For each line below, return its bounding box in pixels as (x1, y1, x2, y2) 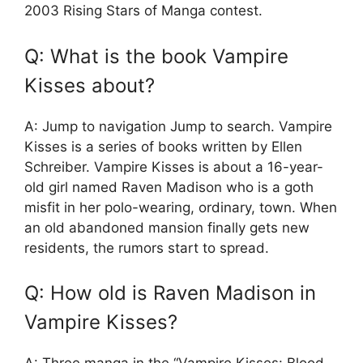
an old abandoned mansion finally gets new (24, 219, 310, 236)
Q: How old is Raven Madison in (24, 281, 316, 305)
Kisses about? (24, 73, 155, 97)
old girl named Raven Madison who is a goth (24, 178, 314, 195)
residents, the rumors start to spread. (24, 239, 269, 256)
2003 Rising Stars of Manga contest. (24, 2, 263, 19)
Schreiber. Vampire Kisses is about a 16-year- (24, 158, 323, 175)
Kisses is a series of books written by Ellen (24, 138, 302, 155)
